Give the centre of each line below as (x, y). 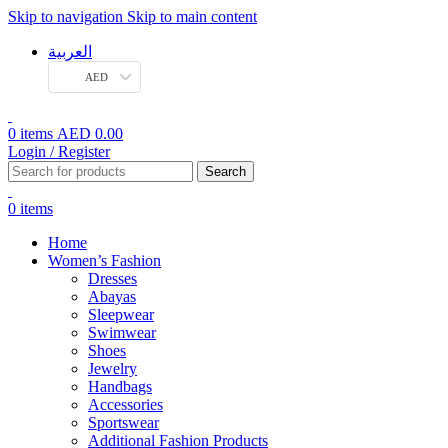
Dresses (112, 278)
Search (225, 171)
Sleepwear (121, 314)
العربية (70, 51)
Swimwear (122, 332)
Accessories (125, 404)
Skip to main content (192, 16)
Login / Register (59, 151)
